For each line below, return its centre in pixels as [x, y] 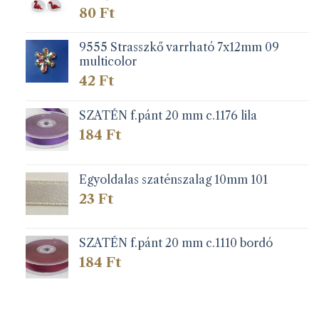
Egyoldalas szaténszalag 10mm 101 [173, 179]
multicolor [108, 62]
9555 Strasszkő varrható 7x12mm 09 [179, 47]
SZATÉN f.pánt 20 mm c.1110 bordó [176, 243]
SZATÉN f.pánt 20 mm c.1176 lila [168, 115]
